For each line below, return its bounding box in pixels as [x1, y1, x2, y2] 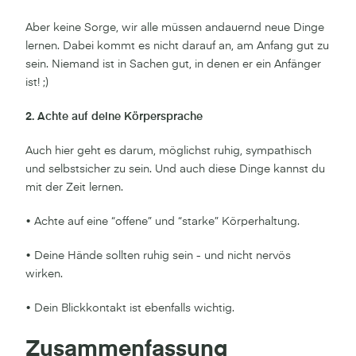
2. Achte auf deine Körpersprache [25, 110, 203, 122]
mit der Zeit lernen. [25, 181, 123, 193]
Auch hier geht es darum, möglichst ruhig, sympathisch [25, 145, 311, 157]
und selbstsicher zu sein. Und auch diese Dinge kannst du [25, 163, 325, 175]
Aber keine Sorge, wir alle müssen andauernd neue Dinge [25, 21, 324, 33]
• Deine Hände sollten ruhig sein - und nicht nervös [25, 250, 291, 261]
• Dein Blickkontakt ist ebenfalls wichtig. [25, 302, 234, 314]
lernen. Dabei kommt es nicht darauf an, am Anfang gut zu [25, 40, 329, 52]
